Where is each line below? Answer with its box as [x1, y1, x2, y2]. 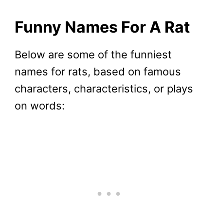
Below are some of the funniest [15, 48, 172, 61]
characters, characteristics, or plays [15, 82, 193, 95]
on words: [15, 99, 65, 112]
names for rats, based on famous [15, 65, 181, 78]
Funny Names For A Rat [15, 18, 190, 37]
